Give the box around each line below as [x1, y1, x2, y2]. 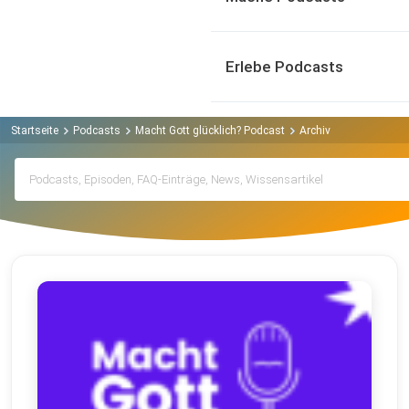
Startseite [11, 123, 58, 137]
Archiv [299, 123, 330, 137]
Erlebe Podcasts [225, 58, 343, 76]
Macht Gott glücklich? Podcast [135, 123, 285, 137]
